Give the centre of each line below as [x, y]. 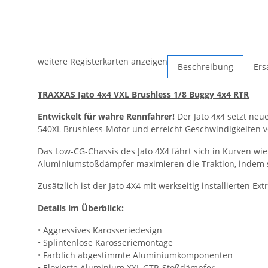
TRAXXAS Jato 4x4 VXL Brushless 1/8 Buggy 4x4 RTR [143, 95]
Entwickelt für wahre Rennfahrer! [106, 117]
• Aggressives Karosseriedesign [100, 230]
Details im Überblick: [81, 208]
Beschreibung [205, 67]
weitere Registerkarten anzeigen [103, 62]
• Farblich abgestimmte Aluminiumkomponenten [135, 255]
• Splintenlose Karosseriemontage [105, 243]
